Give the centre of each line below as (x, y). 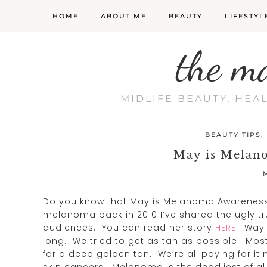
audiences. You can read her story (129, 227)
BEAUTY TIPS (233, 135)
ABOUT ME (124, 16)
